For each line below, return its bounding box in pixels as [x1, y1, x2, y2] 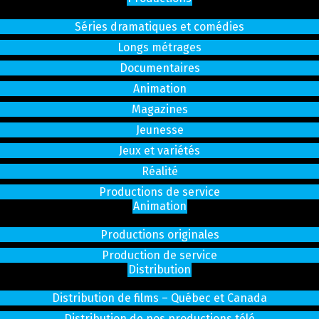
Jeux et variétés [119, 144, 200, 158]
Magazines [131, 103, 188, 117]
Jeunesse [135, 123, 184, 137]
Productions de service [99, 185, 220, 199]
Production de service [102, 249, 217, 263]
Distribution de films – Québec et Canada [52, 291, 267, 305]
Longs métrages [117, 41, 202, 55]
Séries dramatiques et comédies [75, 20, 244, 34]
